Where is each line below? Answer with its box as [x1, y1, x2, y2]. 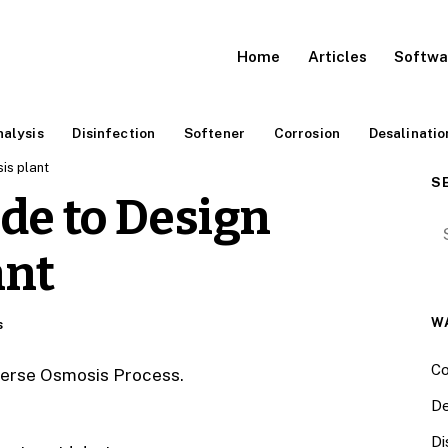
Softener [183, 124, 245, 141]
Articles [307, 47, 367, 65]
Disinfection [72, 124, 156, 141]
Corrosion [273, 124, 341, 141]
